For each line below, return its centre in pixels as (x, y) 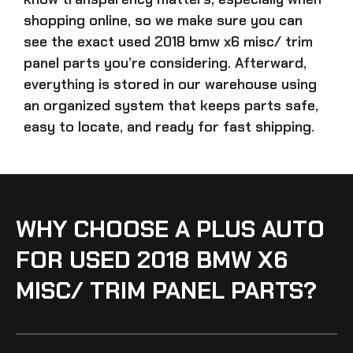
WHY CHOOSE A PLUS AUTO (170, 229)
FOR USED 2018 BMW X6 (152, 259)
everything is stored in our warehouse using (170, 84)
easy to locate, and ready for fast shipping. (169, 126)
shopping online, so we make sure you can (163, 20)
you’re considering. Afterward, (203, 63)
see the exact (71, 41)
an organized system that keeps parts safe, (171, 105)
